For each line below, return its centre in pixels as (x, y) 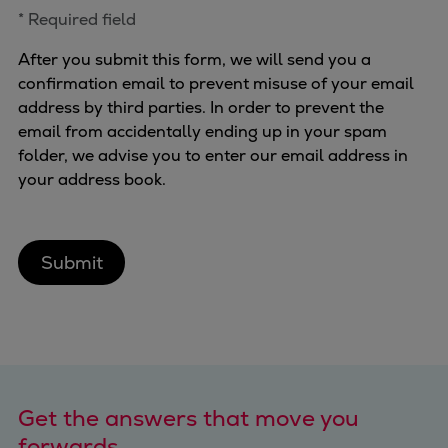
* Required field (77, 20)
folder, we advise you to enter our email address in (213, 156)
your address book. (92, 180)
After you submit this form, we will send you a (194, 60)
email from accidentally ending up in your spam (202, 132)
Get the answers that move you (188, 419)
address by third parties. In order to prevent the (201, 108)
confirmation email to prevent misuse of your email (216, 84)
